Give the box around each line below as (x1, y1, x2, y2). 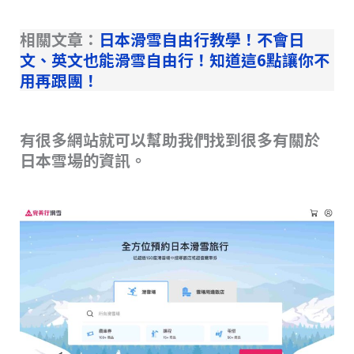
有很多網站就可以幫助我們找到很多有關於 (19, 127, 320, 151)
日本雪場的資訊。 (19, 148, 146, 171)
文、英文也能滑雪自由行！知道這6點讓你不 (19, 48, 330, 72)
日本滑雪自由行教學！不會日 (98, 28, 304, 51)
